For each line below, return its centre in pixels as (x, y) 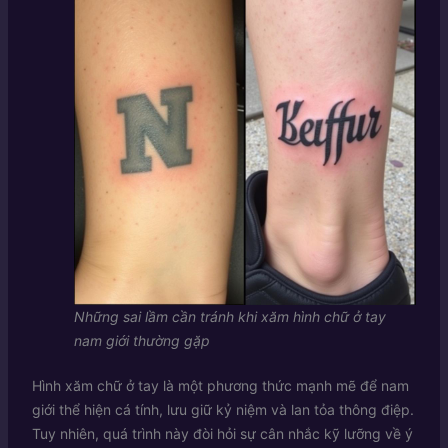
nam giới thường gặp (141, 341)
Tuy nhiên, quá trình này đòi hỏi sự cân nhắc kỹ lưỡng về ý (222, 434)
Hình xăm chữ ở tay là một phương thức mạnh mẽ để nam (220, 386)
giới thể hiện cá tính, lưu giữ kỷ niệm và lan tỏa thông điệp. (222, 410)
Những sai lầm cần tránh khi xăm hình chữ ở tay (229, 317)
